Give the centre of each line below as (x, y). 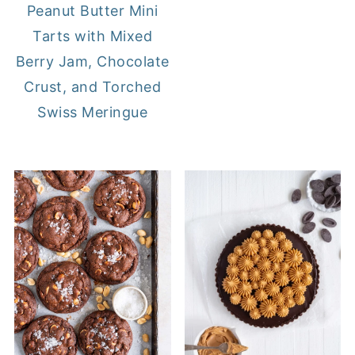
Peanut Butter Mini (92, 10)
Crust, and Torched (93, 86)
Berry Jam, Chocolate (92, 61)
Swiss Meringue (93, 112)
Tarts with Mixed (93, 36)
